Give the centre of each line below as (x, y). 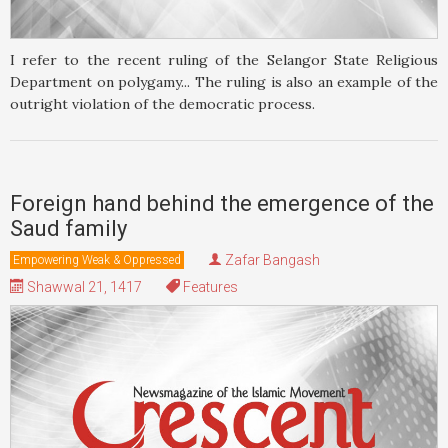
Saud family (68, 228)
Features (209, 286)
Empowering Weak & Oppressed (97, 259)
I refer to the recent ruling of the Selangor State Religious (224, 59)
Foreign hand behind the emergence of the (222, 203)
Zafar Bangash (272, 259)
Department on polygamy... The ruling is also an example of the (224, 81)
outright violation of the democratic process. (162, 103)
